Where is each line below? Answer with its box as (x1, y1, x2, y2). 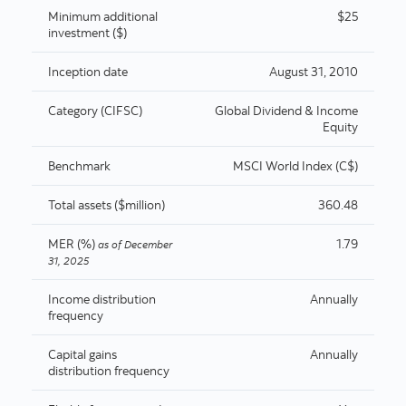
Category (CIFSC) (47, 102, 142, 119)
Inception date (47, 63, 128, 80)
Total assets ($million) (47, 197, 165, 213)
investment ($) (47, 24, 127, 41)
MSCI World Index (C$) (232, 158, 358, 174)
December (123, 237, 172, 251)
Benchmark (47, 158, 111, 174)
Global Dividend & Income (214, 102, 358, 119)
